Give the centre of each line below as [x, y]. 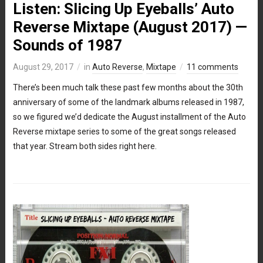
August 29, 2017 [43, 67]
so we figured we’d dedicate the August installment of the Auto [129, 117]
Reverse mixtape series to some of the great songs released [124, 131]
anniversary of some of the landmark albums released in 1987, [128, 102]
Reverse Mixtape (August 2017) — [130, 27]
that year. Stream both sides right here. [85, 146]
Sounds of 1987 [67, 45]
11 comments [212, 67]
